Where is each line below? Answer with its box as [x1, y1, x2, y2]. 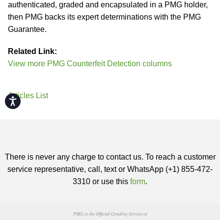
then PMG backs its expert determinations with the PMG [8, 13, 201, 21]
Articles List [8, 91, 48, 100]
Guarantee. [8, 25, 47, 33]
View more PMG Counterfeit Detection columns [8, 59, 172, 68]
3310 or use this [73, 177, 130, 186]
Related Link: [8, 47, 57, 55]
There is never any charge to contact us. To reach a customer [4, 153, 216, 161]
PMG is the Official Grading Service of [73, 211, 147, 217]
